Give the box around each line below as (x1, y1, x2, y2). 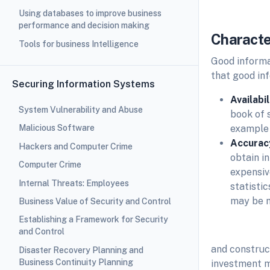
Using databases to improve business (18, 8, 162, 19)
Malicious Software (18, 123, 95, 133)
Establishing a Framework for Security (18, 215, 168, 225)
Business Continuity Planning (18, 257, 133, 267)
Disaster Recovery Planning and (18, 245, 143, 255)
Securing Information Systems (12, 78, 155, 90)
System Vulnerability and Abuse (18, 105, 143, 115)
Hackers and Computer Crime (18, 141, 133, 151)
